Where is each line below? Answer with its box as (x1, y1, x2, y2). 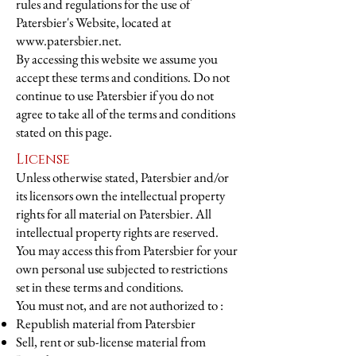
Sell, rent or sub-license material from (16, 333, 206, 350)
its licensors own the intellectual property (16, 187, 225, 204)
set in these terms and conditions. (16, 278, 184, 296)
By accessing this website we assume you (16, 50, 218, 68)
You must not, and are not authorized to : (16, 296, 223, 314)
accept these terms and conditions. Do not (16, 68, 230, 86)
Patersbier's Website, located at (16, 14, 171, 31)
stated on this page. (16, 123, 112, 141)
